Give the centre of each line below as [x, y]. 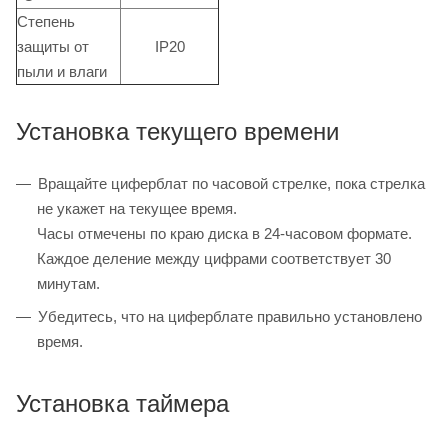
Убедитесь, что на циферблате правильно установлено [230, 317]
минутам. [68, 284]
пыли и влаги [62, 72]
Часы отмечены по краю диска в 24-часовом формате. [224, 234]
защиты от [53, 47]
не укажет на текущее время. [137, 209]
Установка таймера [122, 404]
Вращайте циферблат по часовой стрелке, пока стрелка [231, 184]
